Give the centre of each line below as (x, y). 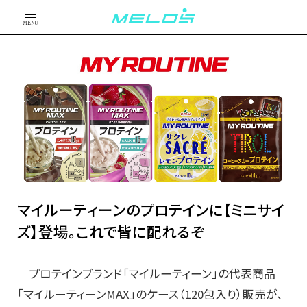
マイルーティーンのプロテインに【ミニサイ (151, 210)
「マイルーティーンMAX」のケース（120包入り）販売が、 (150, 294)
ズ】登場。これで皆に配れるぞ (111, 232)
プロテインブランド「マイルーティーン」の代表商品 (146, 274)
